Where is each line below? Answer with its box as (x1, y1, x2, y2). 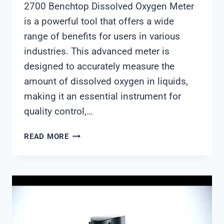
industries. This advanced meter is (24, 45, 169, 57)
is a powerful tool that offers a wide (24, 15, 174, 27)
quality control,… (24, 105, 93, 117)
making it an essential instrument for (24, 90, 181, 102)
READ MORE (24, 132, 69, 141)
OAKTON (68, 129, 101, 139)
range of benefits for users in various (24, 30, 180, 42)
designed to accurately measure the (24, 60, 174, 72)
